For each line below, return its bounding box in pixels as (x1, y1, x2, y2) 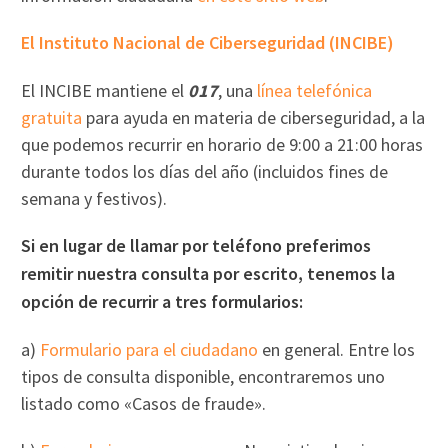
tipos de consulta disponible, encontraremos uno (21, 364, 386, 388)
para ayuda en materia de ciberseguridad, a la (82, 105, 426, 129)
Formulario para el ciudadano (40, 337, 259, 361)
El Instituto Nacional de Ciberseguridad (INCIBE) (21, 30, 395, 54)
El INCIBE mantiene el (21, 78, 189, 102)
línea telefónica (257, 78, 373, 102)
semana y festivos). (21, 186, 168, 210)
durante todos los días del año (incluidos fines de (21, 159, 389, 183)
